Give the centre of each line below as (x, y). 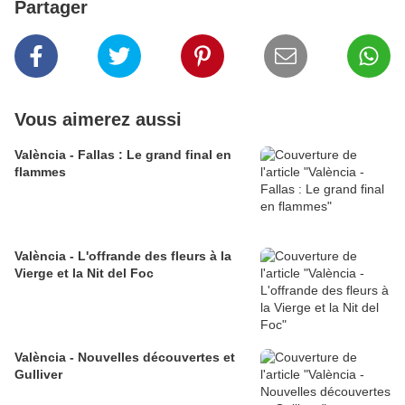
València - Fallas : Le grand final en (123, 155)
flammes (40, 172)
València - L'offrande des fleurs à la (123, 256)
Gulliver (38, 375)
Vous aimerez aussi (98, 120)
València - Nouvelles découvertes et (125, 358)
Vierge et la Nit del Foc (84, 273)
